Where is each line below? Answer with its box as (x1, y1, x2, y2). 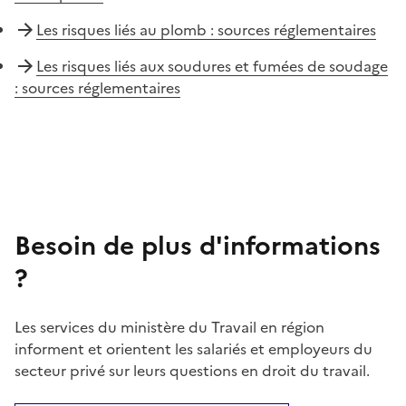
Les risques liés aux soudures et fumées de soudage (36, 54, 388, 77)
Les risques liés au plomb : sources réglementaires (36, 18, 376, 41)
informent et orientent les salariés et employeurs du (14, 337, 372, 360)
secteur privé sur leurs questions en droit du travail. (14, 359, 370, 382)
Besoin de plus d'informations (14, 226, 381, 265)
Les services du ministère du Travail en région (14, 315, 324, 338)
